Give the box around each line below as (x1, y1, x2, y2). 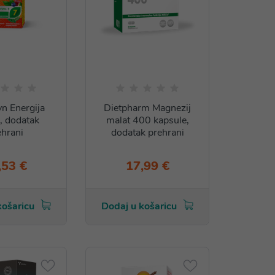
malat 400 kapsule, (106, 114, 189, 128)
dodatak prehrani (110, 126, 184, 140)
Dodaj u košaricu (101, 199, 177, 214)
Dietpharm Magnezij (104, 101, 191, 115)
